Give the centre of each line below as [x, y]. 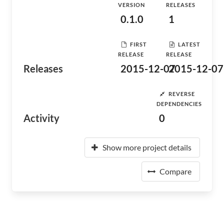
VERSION [131, 5]
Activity [41, 118]
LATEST [189, 44]
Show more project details [147, 147]
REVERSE [182, 93]
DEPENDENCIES [179, 104]
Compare [175, 171]
